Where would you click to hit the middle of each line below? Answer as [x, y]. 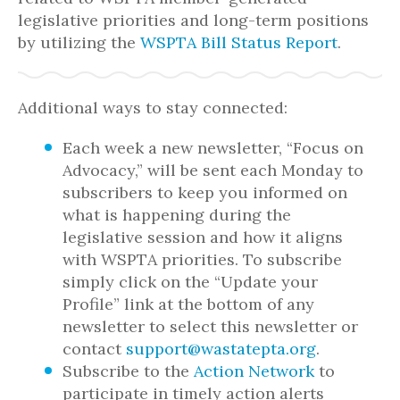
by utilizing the [79, 42]
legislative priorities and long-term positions [193, 20]
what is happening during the [177, 215]
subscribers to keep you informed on [205, 192]
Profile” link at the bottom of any [188, 304]
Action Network [254, 371]
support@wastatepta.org [221, 349]
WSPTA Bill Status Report [239, 42]
